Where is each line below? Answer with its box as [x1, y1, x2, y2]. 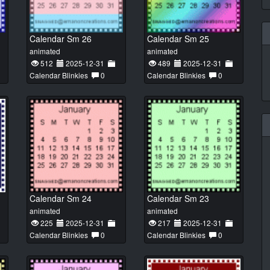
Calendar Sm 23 [147, 192, 209, 204]
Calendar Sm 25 [147, 33, 209, 45]
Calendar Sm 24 [30, 192, 92, 204]
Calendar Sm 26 [30, 33, 92, 45]
